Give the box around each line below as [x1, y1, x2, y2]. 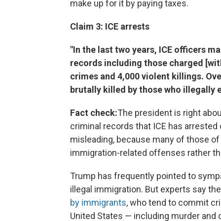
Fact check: [70, 107, 117, 118]
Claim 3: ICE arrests [70, 21, 149, 32]
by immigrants [70, 197, 126, 208]
